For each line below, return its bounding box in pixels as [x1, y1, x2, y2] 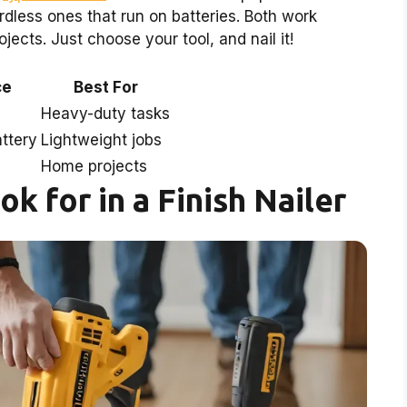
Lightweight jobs [41, 131, 162, 150]
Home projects [41, 157, 147, 176]
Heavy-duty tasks [41, 104, 170, 124]
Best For [73, 78, 138, 97]
